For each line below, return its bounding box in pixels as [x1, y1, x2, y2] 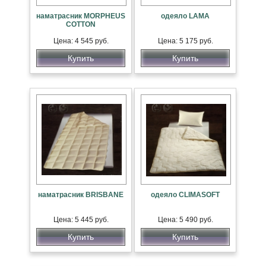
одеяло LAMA [161, 12, 210, 20]
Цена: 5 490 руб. [157, 216, 213, 224]
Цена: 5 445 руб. [53, 216, 109, 224]
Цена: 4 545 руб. [53, 37, 109, 45]
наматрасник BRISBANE [38, 191, 123, 199]
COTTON [66, 20, 96, 28]
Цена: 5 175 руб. [157, 37, 213, 45]
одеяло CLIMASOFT [151, 191, 220, 199]
